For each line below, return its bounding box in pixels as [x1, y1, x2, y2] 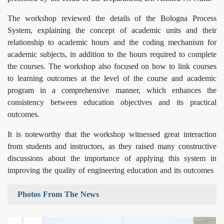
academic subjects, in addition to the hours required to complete [7, 46, 216, 62]
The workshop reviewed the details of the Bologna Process [7, 10, 216, 26]
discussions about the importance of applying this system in [7, 150, 216, 166]
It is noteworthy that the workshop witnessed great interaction [7, 126, 216, 142]
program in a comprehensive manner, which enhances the [7, 82, 216, 98]
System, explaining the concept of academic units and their [7, 22, 216, 38]
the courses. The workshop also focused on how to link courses [7, 58, 216, 74]
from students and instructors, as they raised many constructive [7, 138, 216, 154]
